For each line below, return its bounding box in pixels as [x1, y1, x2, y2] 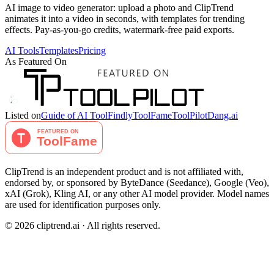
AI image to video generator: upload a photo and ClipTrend [5, 2, 234, 13]
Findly [108, 109, 133, 120]
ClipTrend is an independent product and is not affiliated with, [5, 166, 243, 177]
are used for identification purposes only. [5, 199, 161, 210]
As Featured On [5, 56, 67, 67]
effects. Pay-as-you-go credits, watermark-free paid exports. [5, 24, 234, 35]
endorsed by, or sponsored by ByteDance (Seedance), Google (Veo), [5, 177, 269, 188]
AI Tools [5, 45, 39, 56]
